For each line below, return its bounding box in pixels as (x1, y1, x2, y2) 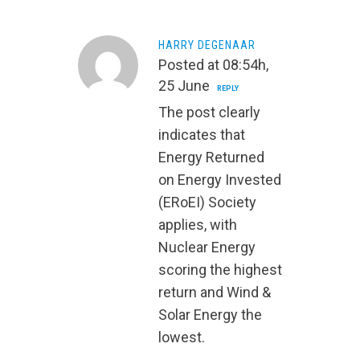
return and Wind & (158, 284, 271, 301)
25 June (158, 77, 210, 95)
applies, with (158, 216, 237, 234)
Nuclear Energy (158, 239, 256, 256)
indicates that (158, 126, 245, 144)
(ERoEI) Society (158, 194, 256, 211)
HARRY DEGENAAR (158, 39, 256, 52)
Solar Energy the (158, 306, 262, 324)
